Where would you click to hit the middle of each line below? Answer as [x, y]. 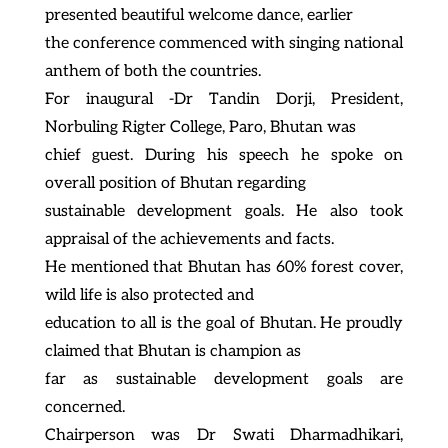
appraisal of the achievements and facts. [189, 239]
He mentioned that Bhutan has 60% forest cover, [224, 267]
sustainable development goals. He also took [224, 211]
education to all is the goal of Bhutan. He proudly [224, 323]
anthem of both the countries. [152, 71]
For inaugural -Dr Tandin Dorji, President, [224, 99]
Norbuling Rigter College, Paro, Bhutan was [200, 127]
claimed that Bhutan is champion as [172, 351]
